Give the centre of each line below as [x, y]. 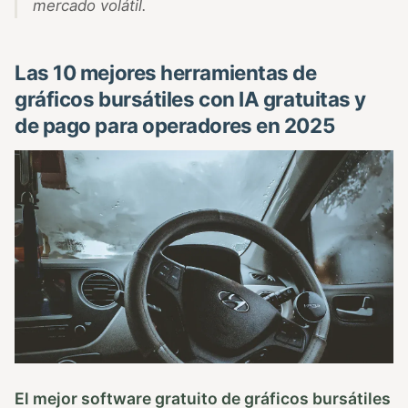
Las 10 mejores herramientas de [166, 72]
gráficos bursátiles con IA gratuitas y [190, 98]
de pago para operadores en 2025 [175, 125]
